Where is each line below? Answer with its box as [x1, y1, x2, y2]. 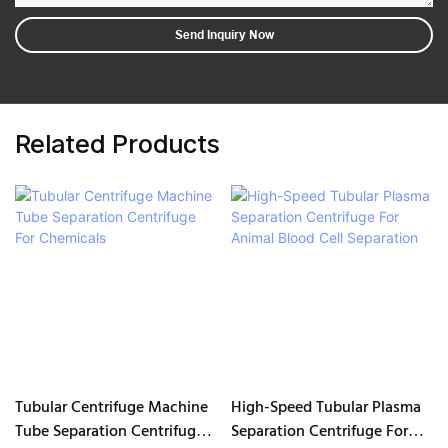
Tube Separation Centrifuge [15, 418, 204, 445]
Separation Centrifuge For [230, 418, 408, 445]
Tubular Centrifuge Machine [15, 394, 208, 421]
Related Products [15, 128, 220, 160]
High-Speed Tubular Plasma [230, 394, 421, 421]
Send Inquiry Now [174, 26, 274, 42]
